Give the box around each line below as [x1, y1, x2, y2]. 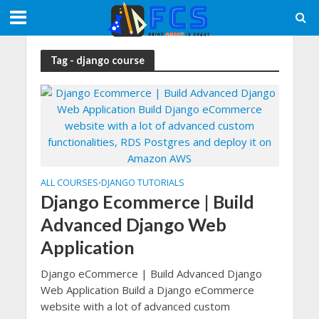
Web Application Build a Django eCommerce [40, 283, 254, 297]
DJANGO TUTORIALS [100, 177, 184, 189]
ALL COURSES [40, 177, 98, 189]
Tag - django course [50, 53, 145, 66]
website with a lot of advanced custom [40, 299, 230, 313]
